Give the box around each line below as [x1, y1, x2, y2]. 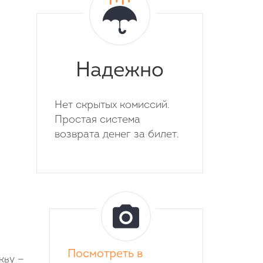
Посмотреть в [67, 248, 143, 260]
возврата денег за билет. [55, 129, 179, 140]
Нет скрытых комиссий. [55, 100, 170, 111]
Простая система [55, 114, 140, 126]
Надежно [76, 61, 164, 82]
